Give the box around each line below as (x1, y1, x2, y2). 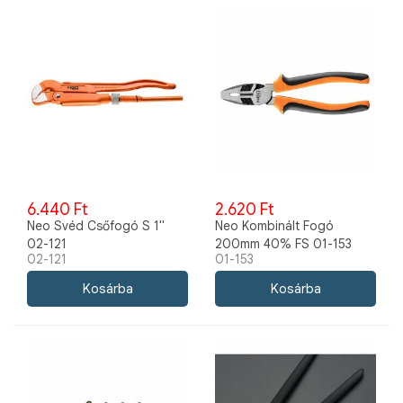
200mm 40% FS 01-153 (215, 236, 352, 252)
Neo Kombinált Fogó (215, 218, 334, 234)
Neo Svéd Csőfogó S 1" (27, 218, 165, 234)
